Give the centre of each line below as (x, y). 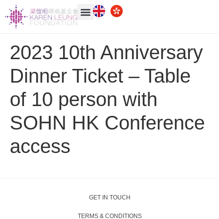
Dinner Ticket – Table (100, 76)
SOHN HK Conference (107, 123)
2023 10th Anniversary (106, 52)
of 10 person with (84, 99)
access (40, 146)
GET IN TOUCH (109, 197)
